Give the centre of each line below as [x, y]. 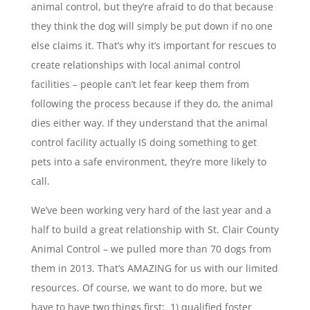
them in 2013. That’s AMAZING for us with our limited [154, 268]
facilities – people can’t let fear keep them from [140, 84]
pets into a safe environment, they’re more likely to [148, 162]
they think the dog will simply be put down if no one [152, 26]
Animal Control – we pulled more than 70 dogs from [151, 249]
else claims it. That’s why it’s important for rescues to [153, 46]
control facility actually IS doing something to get [144, 143]
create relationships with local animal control [136, 65]
